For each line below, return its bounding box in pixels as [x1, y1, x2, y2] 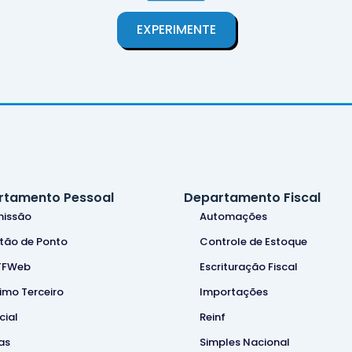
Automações [200, 208, 267, 224]
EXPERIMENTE [136, 20, 216, 38]
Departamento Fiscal [184, 188, 321, 207]
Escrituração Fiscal [200, 258, 298, 274]
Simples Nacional [200, 334, 290, 350]
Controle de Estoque [200, 233, 307, 249]
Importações [200, 284, 268, 299]
